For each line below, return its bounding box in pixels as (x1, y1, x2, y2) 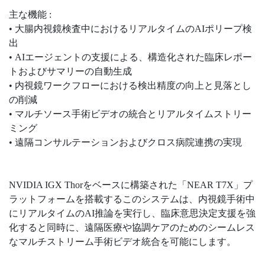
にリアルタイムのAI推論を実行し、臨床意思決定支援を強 (9, 208, 256, 219)
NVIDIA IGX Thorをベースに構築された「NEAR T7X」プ (9, 180, 253, 190)
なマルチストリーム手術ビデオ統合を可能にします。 (9, 237, 236, 247)
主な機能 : (9, 9, 51, 20)
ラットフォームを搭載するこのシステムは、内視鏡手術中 (9, 194, 255, 205)
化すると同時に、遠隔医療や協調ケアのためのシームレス (9, 222, 255, 233)
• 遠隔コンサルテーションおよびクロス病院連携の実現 (9, 137, 242, 148)
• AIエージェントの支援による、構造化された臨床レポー (9, 52, 252, 63)
